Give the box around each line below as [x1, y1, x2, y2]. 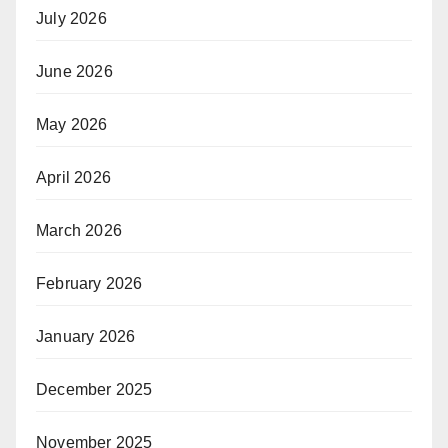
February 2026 [36, 275, 143, 293]
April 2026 [36, 169, 111, 187]
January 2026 [36, 328, 136, 346]
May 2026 [36, 116, 108, 134]
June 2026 [36, 63, 113, 81]
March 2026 [36, 222, 122, 240]
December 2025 [36, 381, 153, 399]
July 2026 [36, 10, 107, 28]
